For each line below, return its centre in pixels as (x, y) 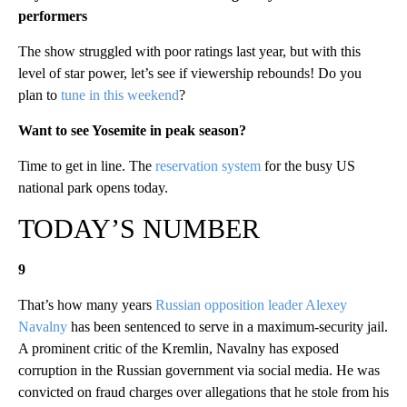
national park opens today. (93, 188)
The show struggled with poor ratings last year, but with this (189, 52)
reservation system (208, 166)
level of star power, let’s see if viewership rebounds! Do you (190, 74)
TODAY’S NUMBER (139, 229)
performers (53, 16)
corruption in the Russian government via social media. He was (199, 371)
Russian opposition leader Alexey (251, 305)
